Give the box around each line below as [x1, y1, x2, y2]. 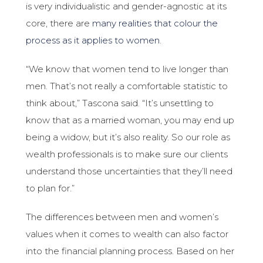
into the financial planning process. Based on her [26, 245, 235, 257]
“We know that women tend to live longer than [26, 63, 229, 75]
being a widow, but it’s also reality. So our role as [26, 131, 231, 143]
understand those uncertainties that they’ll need [26, 166, 233, 177]
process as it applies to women [26, 35, 160, 46]
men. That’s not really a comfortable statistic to [26, 80, 228, 92]
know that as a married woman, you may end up [26, 114, 235, 126]
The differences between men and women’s [26, 211, 219, 223]
